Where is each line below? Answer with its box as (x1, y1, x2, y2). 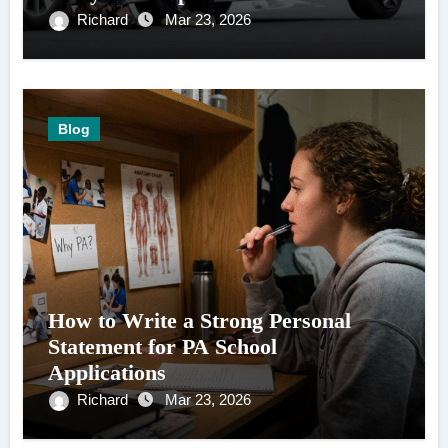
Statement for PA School (47, 334, 277, 360)
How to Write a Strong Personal (47, 308, 351, 334)
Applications (47, 360, 166, 386)
